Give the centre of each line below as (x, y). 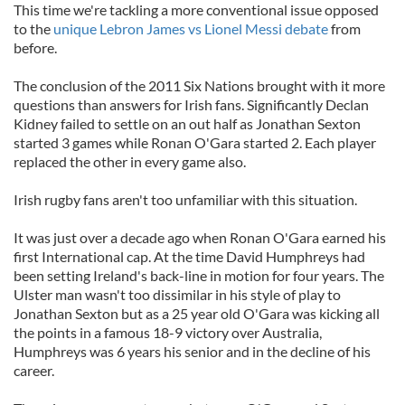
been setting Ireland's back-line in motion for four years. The (199, 275)
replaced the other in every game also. (130, 161)
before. (35, 47)
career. (34, 370)
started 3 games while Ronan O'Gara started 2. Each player (195, 142)
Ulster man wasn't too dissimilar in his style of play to (177, 294)
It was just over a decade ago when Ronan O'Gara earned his (200, 237)
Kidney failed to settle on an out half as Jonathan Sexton (187, 123)
